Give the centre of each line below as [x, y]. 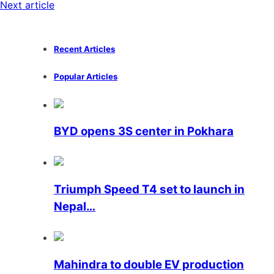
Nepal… [75, 207]
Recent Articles [84, 49]
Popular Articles [86, 76]
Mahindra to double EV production [149, 264]
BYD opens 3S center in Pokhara [144, 131]
